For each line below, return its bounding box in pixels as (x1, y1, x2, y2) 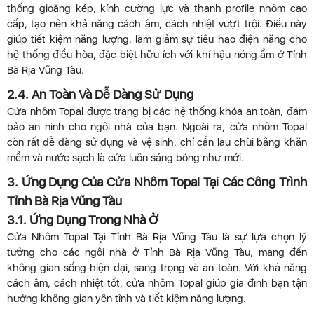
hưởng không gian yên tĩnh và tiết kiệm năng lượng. (7, 292, 246, 306)
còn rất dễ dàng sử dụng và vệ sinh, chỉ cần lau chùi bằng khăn (7, 136, 307, 149)
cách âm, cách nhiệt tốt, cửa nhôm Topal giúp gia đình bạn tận (7, 277, 307, 290)
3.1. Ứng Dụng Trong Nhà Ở (7, 212, 158, 228)
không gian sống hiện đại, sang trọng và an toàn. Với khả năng (7, 261, 307, 275)
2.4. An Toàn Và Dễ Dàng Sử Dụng (7, 87, 193, 102)
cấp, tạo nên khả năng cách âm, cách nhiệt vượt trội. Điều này (7, 18, 307, 31)
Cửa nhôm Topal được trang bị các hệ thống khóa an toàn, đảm (7, 105, 307, 118)
